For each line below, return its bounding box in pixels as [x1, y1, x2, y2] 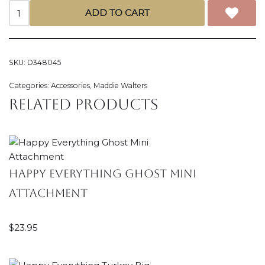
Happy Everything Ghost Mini [9, 167, 196, 180]
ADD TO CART [85, 7, 150, 18]
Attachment [9, 187, 88, 199]
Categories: [9, 81, 51, 90]
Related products [9, 96, 159, 113]
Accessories [51, 81, 90, 90]
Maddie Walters [93, 81, 147, 90]
